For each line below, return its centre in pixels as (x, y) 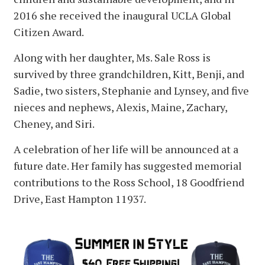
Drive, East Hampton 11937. (81, 199)
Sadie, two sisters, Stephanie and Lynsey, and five (131, 91)
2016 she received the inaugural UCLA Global (122, 16)
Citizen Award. (49, 32)
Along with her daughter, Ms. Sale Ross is (112, 58)
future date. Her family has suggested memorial (128, 166)
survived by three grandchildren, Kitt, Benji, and (129, 74)
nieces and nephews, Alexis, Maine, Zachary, (120, 107)
